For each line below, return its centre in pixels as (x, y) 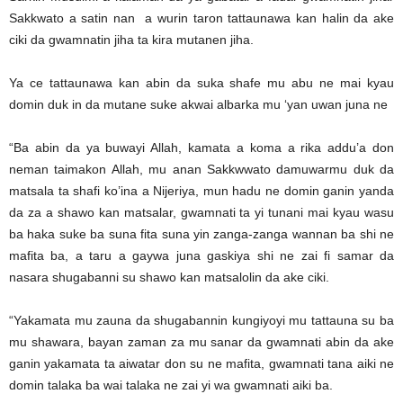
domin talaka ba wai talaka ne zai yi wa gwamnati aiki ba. (171, 385)
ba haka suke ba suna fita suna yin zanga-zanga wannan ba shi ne (201, 234)
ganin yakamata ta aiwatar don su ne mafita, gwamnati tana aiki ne (201, 364)
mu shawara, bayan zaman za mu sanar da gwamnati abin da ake (201, 342)
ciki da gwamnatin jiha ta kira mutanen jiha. (131, 40)
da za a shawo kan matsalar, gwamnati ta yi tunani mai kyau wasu (201, 213)
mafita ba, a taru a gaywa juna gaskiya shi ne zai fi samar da (201, 256)
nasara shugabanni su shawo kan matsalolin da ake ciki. (169, 278)
